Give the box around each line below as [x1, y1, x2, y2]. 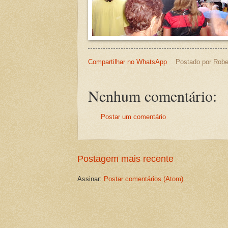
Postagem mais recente [77, 153, 174, 164]
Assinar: [77, 175, 104, 183]
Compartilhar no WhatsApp [88, 58, 167, 66]
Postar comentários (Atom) [104, 175, 183, 183]
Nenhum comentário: [88, 85, 217, 106]
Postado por [175, 58, 213, 66]
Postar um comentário [101, 113, 166, 121]
